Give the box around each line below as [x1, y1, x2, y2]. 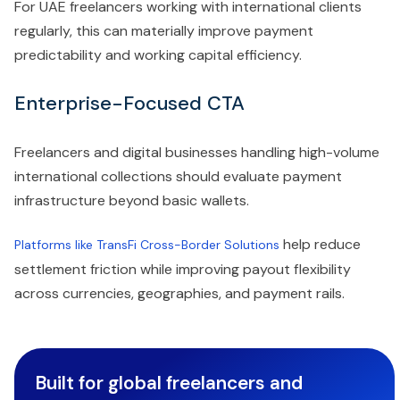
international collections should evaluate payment [14, 167, 342, 187]
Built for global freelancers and [36, 371, 303, 396]
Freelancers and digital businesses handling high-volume [14, 143, 379, 162]
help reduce [279, 235, 361, 254]
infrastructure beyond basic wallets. [14, 191, 249, 211]
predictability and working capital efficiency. [14, 46, 302, 65]
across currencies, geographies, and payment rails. [14, 284, 345, 304]
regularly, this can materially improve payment [14, 21, 313, 41]
